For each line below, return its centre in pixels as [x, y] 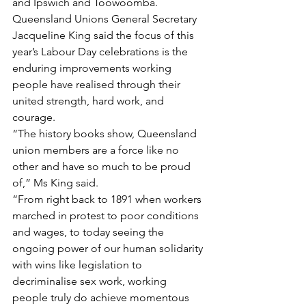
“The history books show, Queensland [106, 134]
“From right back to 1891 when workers [108, 199]
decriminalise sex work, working [91, 281]
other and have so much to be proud [103, 166]
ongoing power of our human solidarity [109, 248]
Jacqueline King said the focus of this [105, 35]
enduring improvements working [93, 68]
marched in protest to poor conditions [107, 215]
